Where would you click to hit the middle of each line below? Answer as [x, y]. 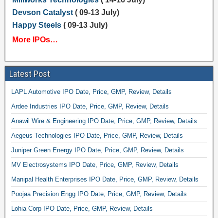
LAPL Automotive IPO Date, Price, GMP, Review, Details [91, 92]
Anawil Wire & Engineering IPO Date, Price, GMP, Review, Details [104, 121]
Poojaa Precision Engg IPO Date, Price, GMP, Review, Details [99, 194]
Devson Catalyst [42, 12]
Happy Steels [36, 25]
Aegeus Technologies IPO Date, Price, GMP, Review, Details [97, 136]
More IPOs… [35, 40]
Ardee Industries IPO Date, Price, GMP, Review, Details [90, 106]
